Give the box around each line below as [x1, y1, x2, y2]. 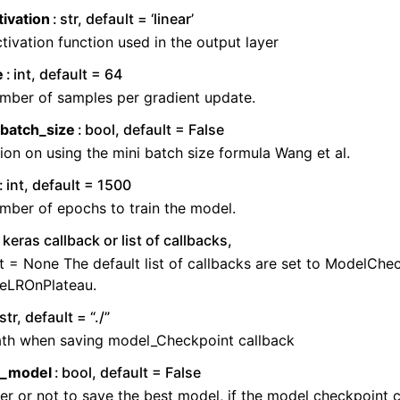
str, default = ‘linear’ [60, 10, 195, 28]
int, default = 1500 [6, 176, 132, 194]
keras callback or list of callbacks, [3, 231, 233, 249]
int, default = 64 [13, 65, 123, 83]
